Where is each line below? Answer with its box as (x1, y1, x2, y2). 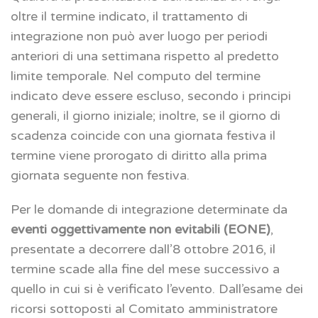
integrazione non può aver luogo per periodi (11, 28, 268, 45)
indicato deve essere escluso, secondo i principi (11, 88, 291, 104)
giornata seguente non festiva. (11, 168, 190, 184)
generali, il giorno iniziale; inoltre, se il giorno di (11, 108, 280, 124)
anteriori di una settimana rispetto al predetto (11, 48, 279, 65)
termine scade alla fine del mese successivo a (11, 261, 280, 278)
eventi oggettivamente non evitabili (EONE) (11, 221, 270, 238)
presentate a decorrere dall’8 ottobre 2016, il (11, 241, 275, 258)
